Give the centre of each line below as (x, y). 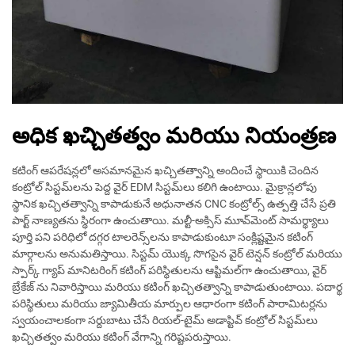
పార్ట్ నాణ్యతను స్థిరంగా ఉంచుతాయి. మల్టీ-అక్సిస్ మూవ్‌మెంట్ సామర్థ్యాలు (170, 221)
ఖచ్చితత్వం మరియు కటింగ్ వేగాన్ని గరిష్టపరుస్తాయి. (122, 337)
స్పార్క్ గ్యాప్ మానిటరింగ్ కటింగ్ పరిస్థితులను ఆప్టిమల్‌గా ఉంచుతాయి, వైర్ (169, 271)
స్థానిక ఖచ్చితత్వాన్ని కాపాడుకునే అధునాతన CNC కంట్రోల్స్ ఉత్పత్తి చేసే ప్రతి (174, 204)
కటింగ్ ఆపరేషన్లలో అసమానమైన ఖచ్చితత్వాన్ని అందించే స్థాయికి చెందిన (165, 171)
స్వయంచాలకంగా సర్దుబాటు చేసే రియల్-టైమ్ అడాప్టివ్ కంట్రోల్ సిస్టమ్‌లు (165, 321)
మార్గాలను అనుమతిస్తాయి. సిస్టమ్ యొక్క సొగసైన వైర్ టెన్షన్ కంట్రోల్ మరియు (177, 254)
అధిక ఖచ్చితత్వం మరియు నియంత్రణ (174, 136)
